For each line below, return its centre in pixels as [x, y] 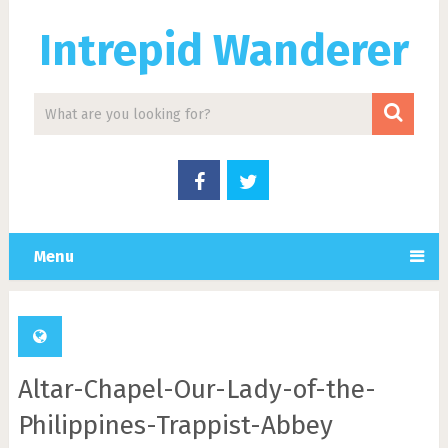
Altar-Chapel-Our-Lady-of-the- [196, 389]
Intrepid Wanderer [223, 50]
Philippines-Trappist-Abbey [175, 425]
